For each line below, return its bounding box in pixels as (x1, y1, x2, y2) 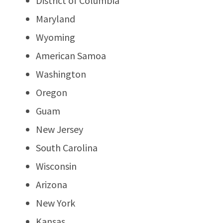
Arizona (36, 178, 67, 191)
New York (36, 196, 75, 209)
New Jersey (36, 122, 83, 135)
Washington (36, 67, 86, 80)
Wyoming (36, 30, 75, 43)
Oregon (36, 86, 67, 99)
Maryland (36, 12, 75, 25)
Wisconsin (36, 159, 77, 172)
